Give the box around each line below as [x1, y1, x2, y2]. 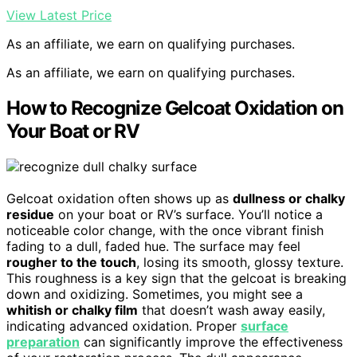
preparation [6, 334, 80, 351]
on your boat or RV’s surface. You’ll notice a [54, 206, 323, 223]
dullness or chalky [233, 190, 345, 207]
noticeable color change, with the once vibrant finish [6, 222, 324, 239]
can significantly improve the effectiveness [80, 334, 343, 351]
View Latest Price [6, 7, 112, 24]
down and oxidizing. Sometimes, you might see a [6, 286, 303, 303]
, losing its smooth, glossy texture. [136, 254, 343, 271]
